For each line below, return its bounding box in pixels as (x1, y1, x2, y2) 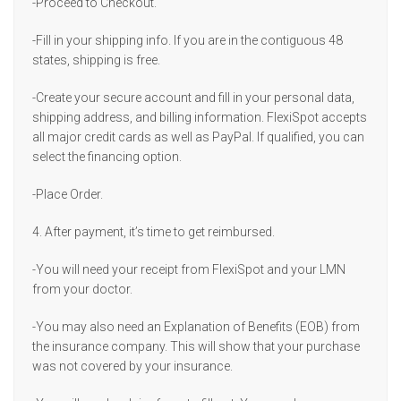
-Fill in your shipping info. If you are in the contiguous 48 (32, 33, 343, 47)
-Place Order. (32, 187, 103, 201)
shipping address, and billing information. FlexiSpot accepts (32, 110, 367, 124)
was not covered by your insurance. (32, 359, 233, 373)
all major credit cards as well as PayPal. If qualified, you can (32, 130, 364, 144)
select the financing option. (32, 149, 182, 164)
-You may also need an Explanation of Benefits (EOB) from (32, 320, 360, 334)
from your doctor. (32, 282, 132, 296)
